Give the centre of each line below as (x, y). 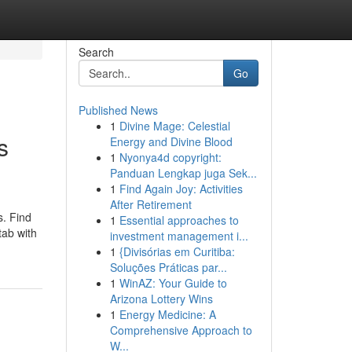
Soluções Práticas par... (168, 267)
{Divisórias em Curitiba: (177, 251)
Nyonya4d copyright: (170, 157)
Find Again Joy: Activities (181, 189)
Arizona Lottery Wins (161, 299)
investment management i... (179, 236)
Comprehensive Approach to (181, 330)
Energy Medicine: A (167, 314)
